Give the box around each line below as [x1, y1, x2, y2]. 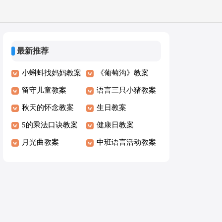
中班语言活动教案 [96, 138, 156, 146]
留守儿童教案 [21, 86, 66, 94]
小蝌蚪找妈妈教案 [21, 68, 81, 77]
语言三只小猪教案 [96, 86, 156, 94]
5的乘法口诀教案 [21, 120, 78, 129]
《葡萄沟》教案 [96, 68, 149, 77]
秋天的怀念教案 [21, 103, 74, 111]
